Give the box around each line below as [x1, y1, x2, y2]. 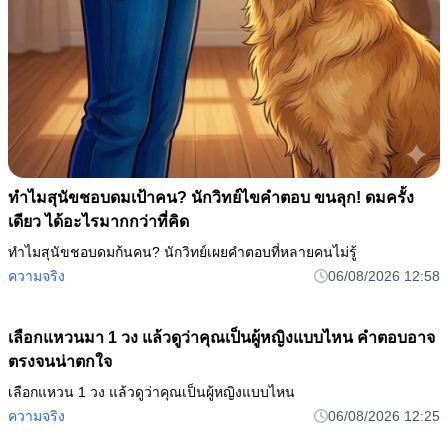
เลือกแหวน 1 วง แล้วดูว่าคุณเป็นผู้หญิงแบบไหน [8, 383, 295, 400]
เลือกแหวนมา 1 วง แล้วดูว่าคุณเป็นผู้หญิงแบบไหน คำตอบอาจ [8, 328, 435, 346]
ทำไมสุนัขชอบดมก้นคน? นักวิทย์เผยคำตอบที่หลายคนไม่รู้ [8, 243, 357, 260]
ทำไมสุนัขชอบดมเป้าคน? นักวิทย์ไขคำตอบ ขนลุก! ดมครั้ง [8, 188, 414, 206]
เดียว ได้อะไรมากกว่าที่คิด [8, 212, 189, 230]
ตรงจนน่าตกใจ [8, 352, 112, 370]
